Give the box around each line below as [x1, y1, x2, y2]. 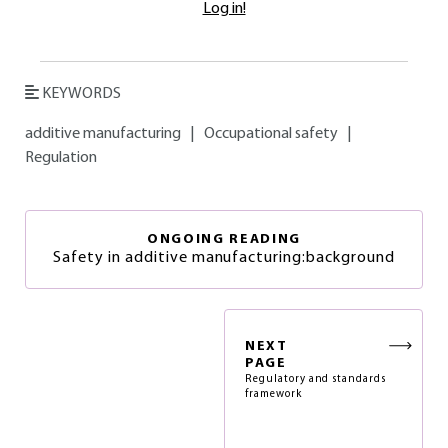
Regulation [25, 150, 97, 166]
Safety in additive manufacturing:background [53, 250, 395, 266]
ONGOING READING [146, 232, 302, 247]
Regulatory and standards [245, 374, 387, 385]
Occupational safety [204, 126, 338, 142]
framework [245, 389, 302, 400]
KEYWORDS [39, 86, 121, 102]
